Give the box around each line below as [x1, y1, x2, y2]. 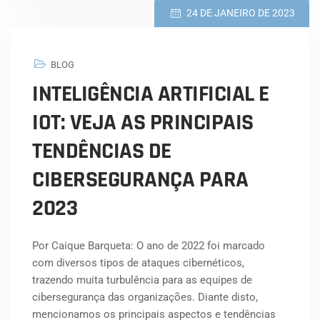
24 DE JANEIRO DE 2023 [186, 7, 295, 19]
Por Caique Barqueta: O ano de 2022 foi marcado [32, 239, 265, 253]
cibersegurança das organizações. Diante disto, [32, 291, 258, 304]
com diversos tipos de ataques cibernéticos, [32, 256, 244, 270]
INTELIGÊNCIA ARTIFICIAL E [32, 79, 269, 109]
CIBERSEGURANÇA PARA [32, 165, 249, 195]
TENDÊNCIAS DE [32, 136, 171, 166]
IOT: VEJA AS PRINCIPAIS [32, 108, 254, 138]
